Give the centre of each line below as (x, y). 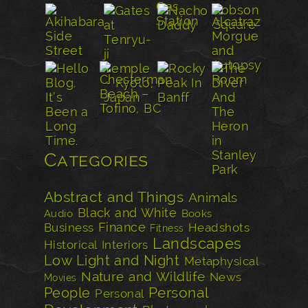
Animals (213, 197)
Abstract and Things (114, 197)
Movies (60, 277)
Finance (122, 227)
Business (69, 227)
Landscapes (197, 243)
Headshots (219, 227)
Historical (71, 244)
